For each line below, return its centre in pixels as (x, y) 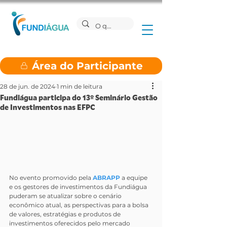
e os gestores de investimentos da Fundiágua (79, 187)
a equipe (135, 178)
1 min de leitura (80, 86)
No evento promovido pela (51, 178)
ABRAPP (107, 178)
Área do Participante (87, 66)
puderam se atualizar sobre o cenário (66, 196)
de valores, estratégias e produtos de (66, 214)
